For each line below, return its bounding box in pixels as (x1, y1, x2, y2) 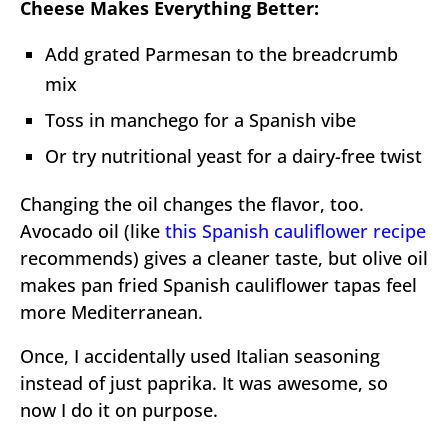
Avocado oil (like (20, 218, 165, 243)
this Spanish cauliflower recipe (165, 218, 426, 243)
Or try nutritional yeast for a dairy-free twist (45, 143, 422, 168)
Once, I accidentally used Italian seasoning (20, 343, 380, 368)
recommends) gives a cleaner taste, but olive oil (20, 245, 428, 270)
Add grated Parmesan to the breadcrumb (45, 41, 398, 66)
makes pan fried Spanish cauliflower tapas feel (20, 272, 417, 297)
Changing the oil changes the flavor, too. (20, 191, 364, 216)
